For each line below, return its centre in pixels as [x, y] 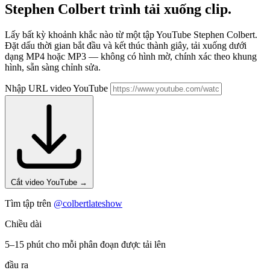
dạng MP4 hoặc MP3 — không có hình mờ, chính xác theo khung [131, 57]
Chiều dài [23, 224]
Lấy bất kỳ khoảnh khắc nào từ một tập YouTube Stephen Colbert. [131, 35]
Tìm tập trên [29, 204]
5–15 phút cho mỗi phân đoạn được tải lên [85, 245]
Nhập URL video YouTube [58, 89]
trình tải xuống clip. [170, 9]
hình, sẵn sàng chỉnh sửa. [53, 67]
